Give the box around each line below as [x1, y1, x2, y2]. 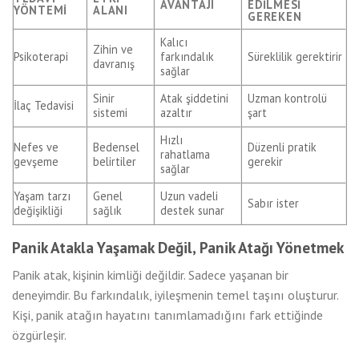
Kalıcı [160, 34, 188, 50]
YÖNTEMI [14, 2, 68, 18]
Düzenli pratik [248, 139, 317, 155]
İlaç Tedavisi [14, 98, 74, 114]
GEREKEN [248, 9, 302, 25]
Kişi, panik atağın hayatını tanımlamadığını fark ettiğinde [12, 306, 323, 323]
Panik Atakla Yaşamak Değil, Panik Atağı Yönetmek [12, 237, 344, 258]
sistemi [93, 105, 128, 121]
